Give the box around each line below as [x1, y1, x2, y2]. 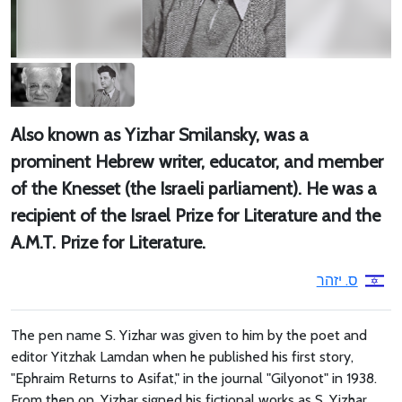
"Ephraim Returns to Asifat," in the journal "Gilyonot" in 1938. [11, 370, 377, 388]
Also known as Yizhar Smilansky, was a [11, 124, 309, 146]
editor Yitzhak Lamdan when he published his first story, [11, 348, 354, 366]
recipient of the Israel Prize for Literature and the [11, 205, 380, 227]
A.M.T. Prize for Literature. [11, 232, 205, 254]
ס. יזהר [316, 272, 358, 290]
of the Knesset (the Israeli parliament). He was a [11, 178, 377, 200]
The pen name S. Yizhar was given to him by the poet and [11, 327, 367, 345]
